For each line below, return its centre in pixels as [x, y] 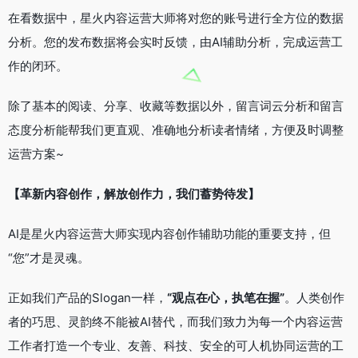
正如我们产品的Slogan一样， [88, 297]
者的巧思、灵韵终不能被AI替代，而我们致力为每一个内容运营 [175, 321]
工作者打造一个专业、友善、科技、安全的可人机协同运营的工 [176, 345]
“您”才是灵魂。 [49, 257]
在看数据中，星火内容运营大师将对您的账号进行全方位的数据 [176, 18]
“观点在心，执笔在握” [226, 297]
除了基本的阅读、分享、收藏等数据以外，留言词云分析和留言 [176, 105]
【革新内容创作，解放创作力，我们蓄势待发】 [134, 193]
